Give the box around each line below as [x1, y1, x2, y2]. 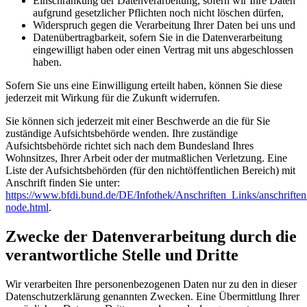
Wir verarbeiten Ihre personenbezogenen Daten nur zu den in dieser [5, 278, 297, 291]
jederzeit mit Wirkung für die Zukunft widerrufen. [5, 92, 220, 104]
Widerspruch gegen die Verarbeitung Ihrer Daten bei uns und [33, 19, 295, 32]
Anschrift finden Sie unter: [5, 177, 120, 189]
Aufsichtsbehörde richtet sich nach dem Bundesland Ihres [5, 140, 254, 152]
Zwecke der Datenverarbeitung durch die [5, 228, 297, 246]
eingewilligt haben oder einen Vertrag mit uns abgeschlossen [33, 44, 293, 56]
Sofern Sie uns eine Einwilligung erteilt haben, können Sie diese [5, 79, 282, 92]
